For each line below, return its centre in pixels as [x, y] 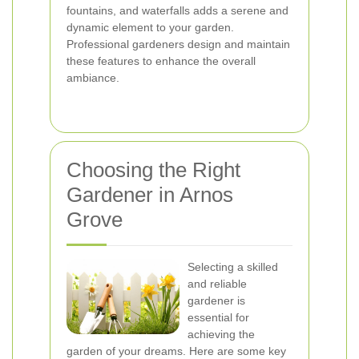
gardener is [216, 301]
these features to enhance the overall [161, 61]
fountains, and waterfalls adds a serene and [177, 10]
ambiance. [93, 78]
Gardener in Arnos [150, 195]
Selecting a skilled [233, 267]
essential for [218, 317]
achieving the [221, 334]
